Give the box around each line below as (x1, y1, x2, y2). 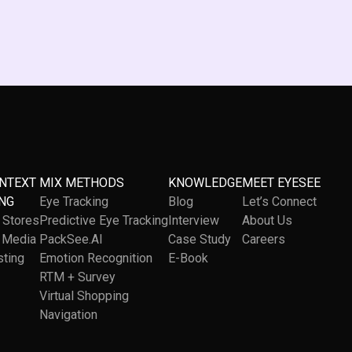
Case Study (168, 232, 231, 247)
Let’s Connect (242, 194, 317, 209)
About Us (242, 213, 292, 228)
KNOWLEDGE (168, 175, 242, 190)
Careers (242, 232, 285, 247)
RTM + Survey (39, 269, 115, 284)
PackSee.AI (39, 232, 103, 247)
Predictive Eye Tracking (39, 213, 168, 228)
